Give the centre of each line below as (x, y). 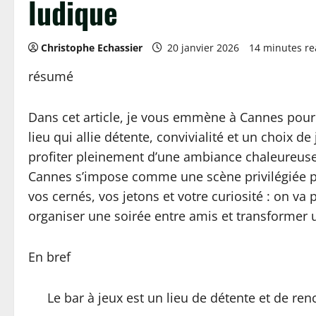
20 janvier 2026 (203, 48)
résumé (51, 76)
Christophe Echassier (92, 48)
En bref (49, 257)
